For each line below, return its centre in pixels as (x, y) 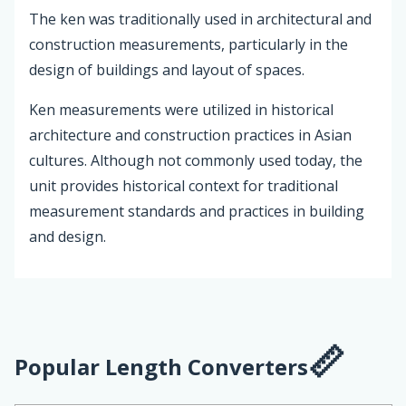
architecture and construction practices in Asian (190, 135)
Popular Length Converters (161, 367)
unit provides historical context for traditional (184, 186)
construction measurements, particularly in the (188, 45)
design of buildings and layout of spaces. (167, 70)
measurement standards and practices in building (197, 212)
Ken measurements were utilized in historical (181, 110)
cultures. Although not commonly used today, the (196, 161)
